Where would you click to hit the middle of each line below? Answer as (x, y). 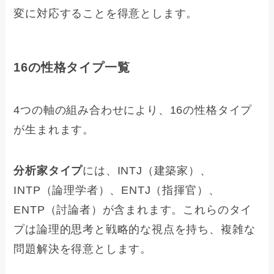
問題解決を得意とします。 (83, 249)
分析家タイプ (48, 171)
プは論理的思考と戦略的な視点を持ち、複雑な (135, 230)
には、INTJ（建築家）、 (147, 171)
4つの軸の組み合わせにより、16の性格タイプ (133, 110)
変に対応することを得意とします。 (106, 14)
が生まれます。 (54, 129)
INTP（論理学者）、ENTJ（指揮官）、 (117, 191)
